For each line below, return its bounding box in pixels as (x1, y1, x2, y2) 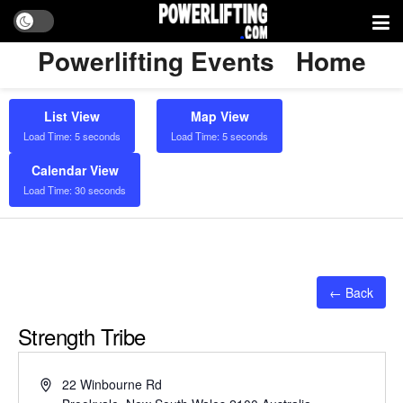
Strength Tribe (17, 320, 146, 352)
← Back (328, 283, 373, 301)
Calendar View (31, 161, 119, 179)
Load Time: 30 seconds (23, 183, 126, 197)
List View (44, 107, 100, 125)
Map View (190, 107, 249, 125)
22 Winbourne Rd (62, 375, 163, 393)
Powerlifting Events (37, 42, 274, 79)
